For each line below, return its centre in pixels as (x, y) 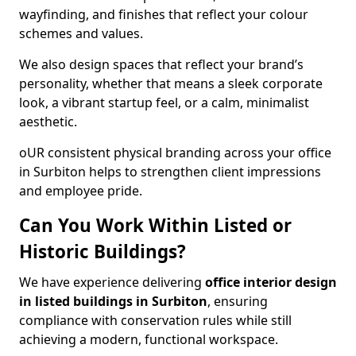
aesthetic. (48, 122)
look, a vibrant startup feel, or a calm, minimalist (164, 103)
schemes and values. (81, 33)
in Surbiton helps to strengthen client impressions (170, 172)
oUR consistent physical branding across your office (175, 153)
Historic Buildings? (103, 252)
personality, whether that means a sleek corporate (171, 83)
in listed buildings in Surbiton (113, 301)
